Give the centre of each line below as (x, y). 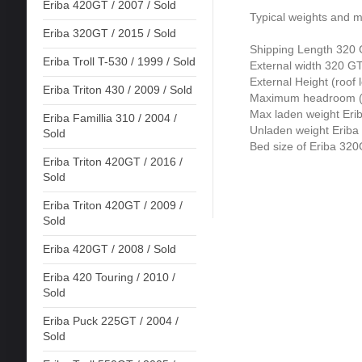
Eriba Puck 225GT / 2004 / (110, 321)
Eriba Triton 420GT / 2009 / (112, 206)
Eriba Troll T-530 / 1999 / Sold (119, 62)
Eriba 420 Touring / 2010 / (109, 278)
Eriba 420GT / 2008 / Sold (109, 249)
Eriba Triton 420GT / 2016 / (112, 162)
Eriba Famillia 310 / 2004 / (109, 118)
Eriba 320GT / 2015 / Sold (109, 34)
